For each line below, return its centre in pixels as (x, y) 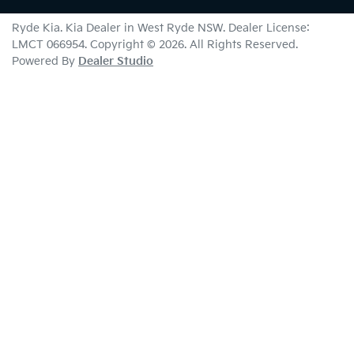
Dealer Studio (116, 61)
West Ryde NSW (180, 28)
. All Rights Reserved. (241, 45)
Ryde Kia (36, 28)
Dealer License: (269, 28)
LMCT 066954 (48, 45)
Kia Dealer (93, 28)
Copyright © (124, 45)
